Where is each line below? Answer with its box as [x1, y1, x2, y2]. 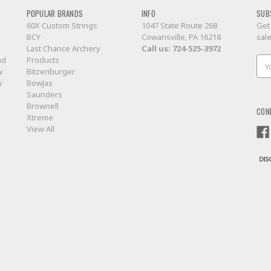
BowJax [26, 77, 53, 88]
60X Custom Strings [26, 19, 97, 31]
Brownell [26, 100, 59, 111]
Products [26, 54, 59, 65]
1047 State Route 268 [141, 19, 217, 31]
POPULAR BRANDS [26, 7, 83, 19]
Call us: [141, 42, 172, 54]
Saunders [26, 88, 62, 100]
